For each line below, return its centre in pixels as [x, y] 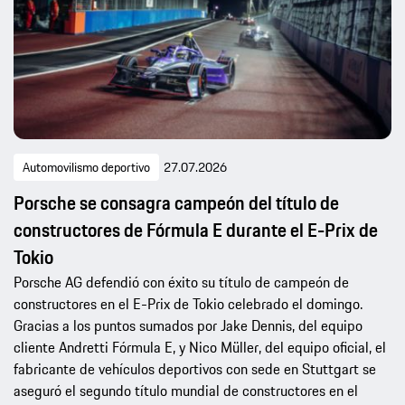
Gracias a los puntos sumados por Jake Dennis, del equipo [188, 325]
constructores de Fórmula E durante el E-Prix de [196, 230]
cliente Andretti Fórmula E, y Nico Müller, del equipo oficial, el [200, 347]
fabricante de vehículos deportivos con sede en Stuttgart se [195, 368]
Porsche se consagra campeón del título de [176, 202]
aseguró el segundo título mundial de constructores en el [186, 390]
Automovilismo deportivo [86, 167]
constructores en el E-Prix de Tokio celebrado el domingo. [188, 303]
